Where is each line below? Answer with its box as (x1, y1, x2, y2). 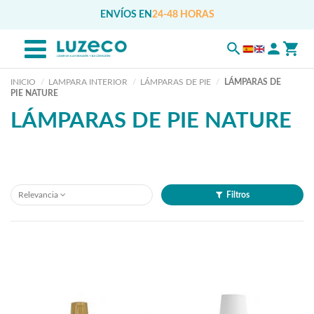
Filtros (226, 191, 250, 200)
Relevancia (18, 191, 58, 200)
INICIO (11, 78, 36, 86)
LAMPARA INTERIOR (48, 78, 128, 86)
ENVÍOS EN (100, 10, 152, 20)
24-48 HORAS (151, 10, 214, 20)
